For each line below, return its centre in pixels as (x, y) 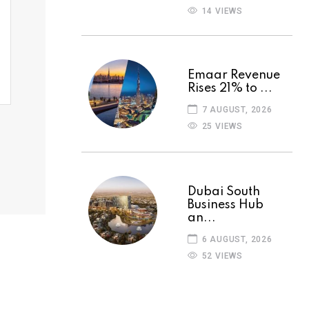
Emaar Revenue (234, 75)
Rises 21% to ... (230, 88)
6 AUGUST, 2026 (236, 239)
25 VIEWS (221, 126)
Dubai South (224, 191)
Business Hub (226, 205)
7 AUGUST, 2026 (236, 109)
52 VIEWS (221, 256)
